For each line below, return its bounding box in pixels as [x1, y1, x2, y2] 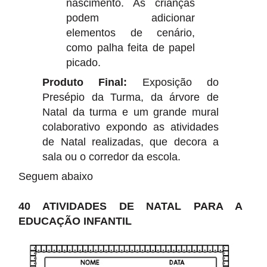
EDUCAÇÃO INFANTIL [18, 215, 132, 227]
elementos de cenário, [66, 26, 195, 39]
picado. [66, 56, 101, 69]
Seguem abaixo [18, 170, 94, 182]
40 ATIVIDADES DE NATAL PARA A [18, 200, 243, 212]
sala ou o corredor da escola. [42, 150, 181, 163]
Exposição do [127, 76, 219, 88]
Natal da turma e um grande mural [42, 105, 219, 118]
